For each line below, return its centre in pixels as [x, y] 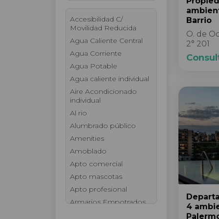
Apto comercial [96, 164]
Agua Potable [94, 66]
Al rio [78, 113]
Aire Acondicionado [103, 91]
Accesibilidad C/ [96, 19]
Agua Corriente [96, 53]
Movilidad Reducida [103, 28]
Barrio [199, 20]
